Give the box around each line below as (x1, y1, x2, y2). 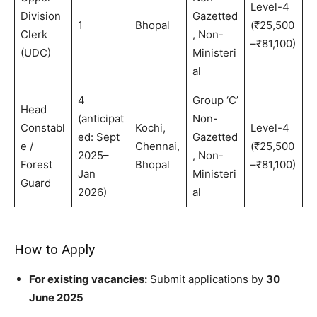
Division (20, 9, 61, 23)
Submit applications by (147, 272, 266, 287)
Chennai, (134, 139, 180, 154)
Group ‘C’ (192, 93, 238, 108)
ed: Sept (77, 130, 120, 144)
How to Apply (14, 241, 95, 258)
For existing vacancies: (29, 272, 147, 287)
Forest (20, 158, 52, 172)
